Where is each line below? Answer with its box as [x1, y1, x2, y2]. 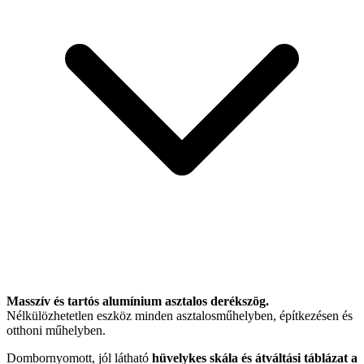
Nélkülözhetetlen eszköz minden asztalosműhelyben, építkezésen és [6, 308, 353, 323]
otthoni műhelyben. [6, 323, 106, 337]
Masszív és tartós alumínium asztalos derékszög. [6, 293, 269, 308]
